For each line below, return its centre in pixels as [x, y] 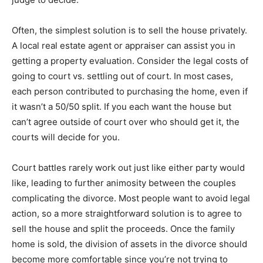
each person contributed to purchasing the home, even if [130, 91]
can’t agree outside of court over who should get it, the [126, 122]
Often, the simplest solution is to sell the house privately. [129, 30]
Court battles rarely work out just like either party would [128, 167]
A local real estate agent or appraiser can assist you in [124, 45]
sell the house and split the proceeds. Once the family [123, 228]
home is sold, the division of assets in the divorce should [129, 244]
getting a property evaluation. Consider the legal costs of [130, 60]
